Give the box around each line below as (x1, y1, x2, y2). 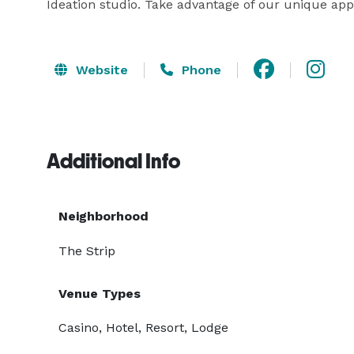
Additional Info (47, 149, 180, 173)
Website (72, 62, 128, 77)
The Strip (58, 243, 115, 258)
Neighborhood (58, 209, 149, 224)
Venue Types (58, 286, 141, 301)
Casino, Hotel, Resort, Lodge (58, 320, 228, 335)
